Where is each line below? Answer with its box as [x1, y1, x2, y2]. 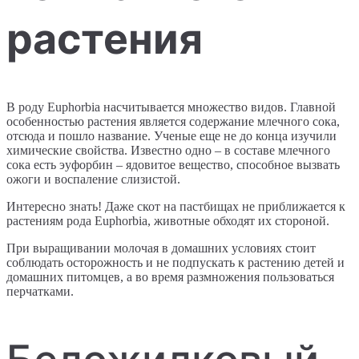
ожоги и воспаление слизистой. [6, 172, 180, 187]
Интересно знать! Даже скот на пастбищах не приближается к [6, 200, 345, 214]
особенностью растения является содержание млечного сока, [6, 115, 340, 129]
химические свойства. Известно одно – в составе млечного [6, 143, 330, 158]
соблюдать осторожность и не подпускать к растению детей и [6, 256, 345, 270]
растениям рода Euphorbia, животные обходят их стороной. [6, 214, 329, 228]
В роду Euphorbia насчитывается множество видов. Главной [6, 100, 336, 115]
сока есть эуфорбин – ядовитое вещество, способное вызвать [6, 158, 340, 172]
